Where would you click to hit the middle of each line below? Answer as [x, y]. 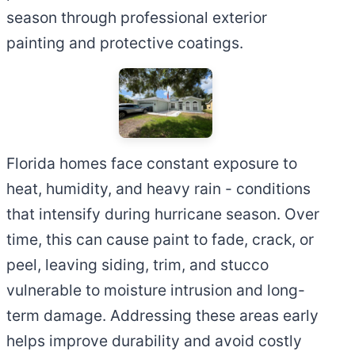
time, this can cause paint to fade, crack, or [160, 240]
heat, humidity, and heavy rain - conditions [158, 189]
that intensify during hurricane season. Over [163, 214]
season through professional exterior [137, 18]
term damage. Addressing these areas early [162, 316]
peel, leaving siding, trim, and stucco [137, 265]
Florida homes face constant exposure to [152, 164]
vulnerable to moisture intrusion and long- [156, 290]
